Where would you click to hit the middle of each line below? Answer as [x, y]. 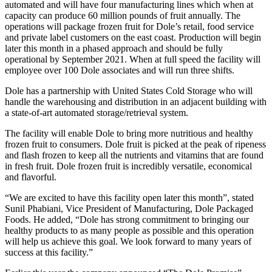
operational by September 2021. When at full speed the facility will [133, 59]
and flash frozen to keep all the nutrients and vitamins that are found [134, 155]
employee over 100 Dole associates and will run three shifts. [120, 70]
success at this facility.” [49, 252]
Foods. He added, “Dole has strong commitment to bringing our [127, 219]
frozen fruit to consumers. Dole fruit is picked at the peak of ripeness [135, 144]
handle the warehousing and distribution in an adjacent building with [136, 101]
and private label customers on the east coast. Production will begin [133, 37]
